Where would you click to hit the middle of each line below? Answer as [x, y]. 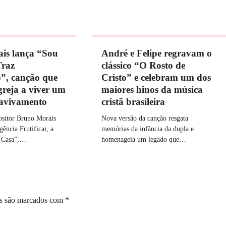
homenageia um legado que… [144, 139]
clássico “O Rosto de [144, 66]
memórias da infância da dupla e [148, 129]
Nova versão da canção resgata [145, 118]
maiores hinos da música [152, 90]
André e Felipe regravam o [157, 53]
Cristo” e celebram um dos [156, 78]
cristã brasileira [133, 102]
